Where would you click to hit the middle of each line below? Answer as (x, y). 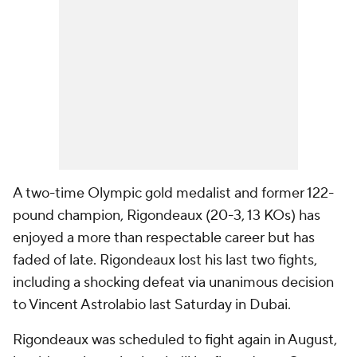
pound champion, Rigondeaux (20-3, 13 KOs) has (167, 216)
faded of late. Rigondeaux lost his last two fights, (165, 260)
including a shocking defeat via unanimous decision (173, 282)
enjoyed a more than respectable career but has (164, 238)
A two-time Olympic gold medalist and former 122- (173, 193)
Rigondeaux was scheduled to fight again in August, (175, 340)
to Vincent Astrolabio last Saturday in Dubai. (153, 305)
